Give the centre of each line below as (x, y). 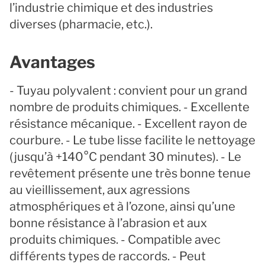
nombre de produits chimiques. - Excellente (130, 107)
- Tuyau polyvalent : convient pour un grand (128, 91)
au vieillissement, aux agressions (100, 190)
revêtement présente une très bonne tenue (130, 173)
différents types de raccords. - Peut (108, 256)
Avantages (52, 62)
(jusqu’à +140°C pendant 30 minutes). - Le (125, 157)
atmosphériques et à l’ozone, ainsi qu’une (122, 206)
